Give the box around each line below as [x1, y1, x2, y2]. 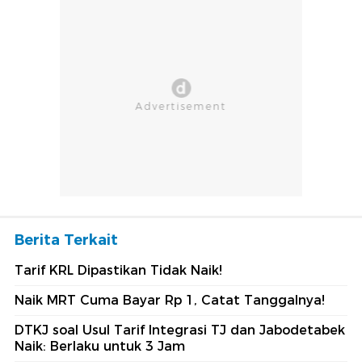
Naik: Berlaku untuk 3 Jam [15, 339, 185, 355]
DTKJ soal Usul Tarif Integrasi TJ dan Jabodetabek [15, 322, 345, 339]
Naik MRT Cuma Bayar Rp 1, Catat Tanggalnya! [15, 293, 325, 309]
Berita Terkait [15, 231, 118, 250]
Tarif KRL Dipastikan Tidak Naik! [15, 263, 222, 279]
